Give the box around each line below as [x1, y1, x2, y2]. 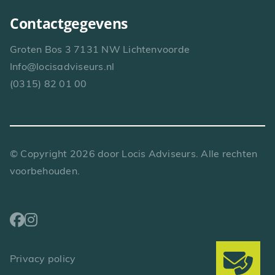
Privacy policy [9, 255, 76, 265]
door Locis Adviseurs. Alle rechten [95, 150, 258, 160]
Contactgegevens [9, 14, 128, 34]
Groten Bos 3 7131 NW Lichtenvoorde [9, 45, 190, 56]
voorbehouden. [9, 167, 80, 177]
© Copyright [9, 150, 70, 160]
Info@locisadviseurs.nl [9, 63, 115, 73]
